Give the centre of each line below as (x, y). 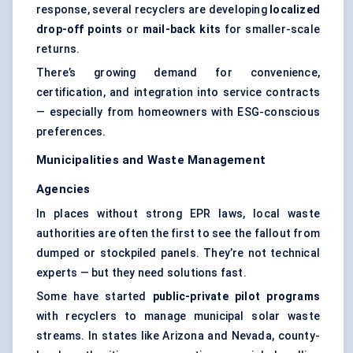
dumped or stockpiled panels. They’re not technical (178, 253)
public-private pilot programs (236, 297)
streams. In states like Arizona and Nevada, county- (178, 336)
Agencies (63, 190)
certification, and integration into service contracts (178, 93)
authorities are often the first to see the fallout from (178, 234)
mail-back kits (182, 30)
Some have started (95, 297)
